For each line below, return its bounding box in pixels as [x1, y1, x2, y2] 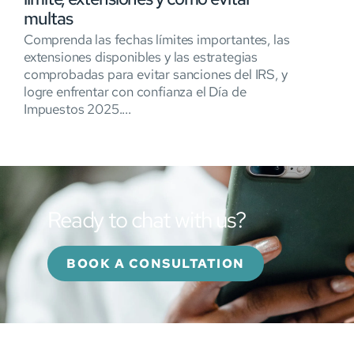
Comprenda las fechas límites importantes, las [24, 31, 290, 49]
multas [24, 7, 73, 31]
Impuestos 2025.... [24, 100, 131, 119]
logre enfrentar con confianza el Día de [24, 83, 247, 101]
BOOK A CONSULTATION [66, 255, 245, 273]
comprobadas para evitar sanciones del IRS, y [24, 66, 288, 84]
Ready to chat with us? [47, 205, 246, 235]
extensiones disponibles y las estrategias [24, 48, 258, 66]
